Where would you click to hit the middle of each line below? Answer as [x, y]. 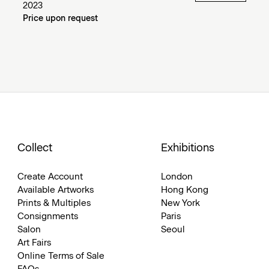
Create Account [50, 177]
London [177, 177]
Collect [35, 148]
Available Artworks [55, 190]
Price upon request [60, 18]
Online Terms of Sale [61, 256]
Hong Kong [185, 190]
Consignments [47, 216]
